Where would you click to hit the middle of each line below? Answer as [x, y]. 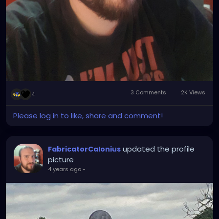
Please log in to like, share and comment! [88, 115]
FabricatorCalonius [84, 149]
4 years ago [65, 169]
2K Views [192, 92]
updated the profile [159, 149]
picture [61, 159]
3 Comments [149, 92]
